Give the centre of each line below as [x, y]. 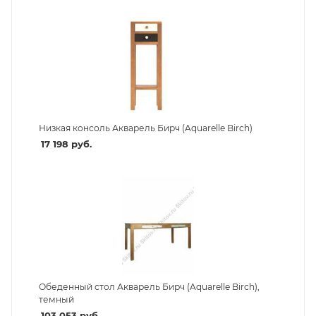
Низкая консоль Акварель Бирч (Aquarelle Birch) [145, 128]
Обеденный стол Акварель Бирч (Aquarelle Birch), [149, 287]
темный [56, 300]
